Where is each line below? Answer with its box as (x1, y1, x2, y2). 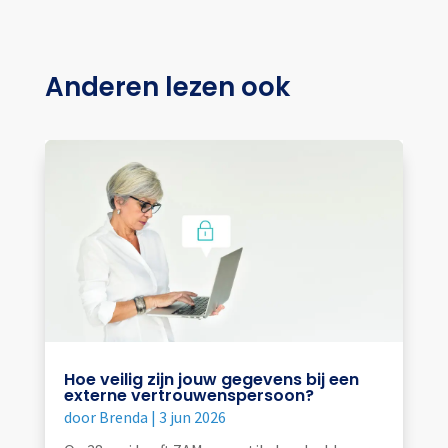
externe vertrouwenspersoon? (63, 383, 314, 407)
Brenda (98, 406, 148, 427)
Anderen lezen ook (44, 69, 290, 106)
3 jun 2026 (158, 406, 226, 427)
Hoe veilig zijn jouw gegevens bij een (63, 367, 359, 391)
